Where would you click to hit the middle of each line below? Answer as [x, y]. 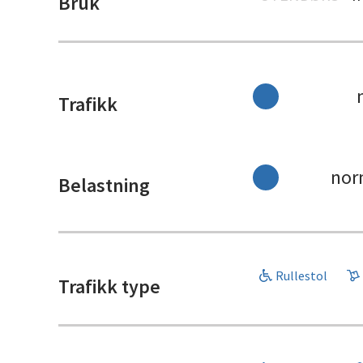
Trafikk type [109, 287]
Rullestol [301, 276]
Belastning [104, 186]
